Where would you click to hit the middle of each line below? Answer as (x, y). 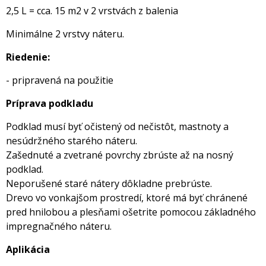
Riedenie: (29, 57)
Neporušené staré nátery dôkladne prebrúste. (110, 184)
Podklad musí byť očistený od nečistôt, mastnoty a (117, 127)
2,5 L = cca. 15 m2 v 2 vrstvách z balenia (92, 11)
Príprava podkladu (51, 104)
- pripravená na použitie (61, 80)
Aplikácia (29, 250)
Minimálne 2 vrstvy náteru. (65, 34)
